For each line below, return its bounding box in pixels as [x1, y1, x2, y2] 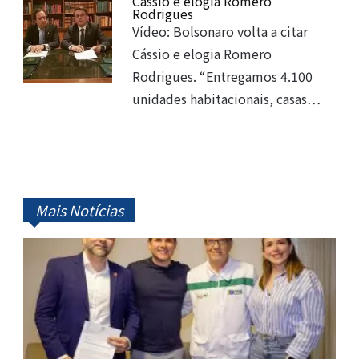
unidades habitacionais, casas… [132, 88, 321, 108]
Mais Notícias [34, 199, 123, 220]
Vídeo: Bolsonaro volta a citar [132, 21, 309, 41]
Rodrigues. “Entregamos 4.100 [132, 66, 313, 86]
